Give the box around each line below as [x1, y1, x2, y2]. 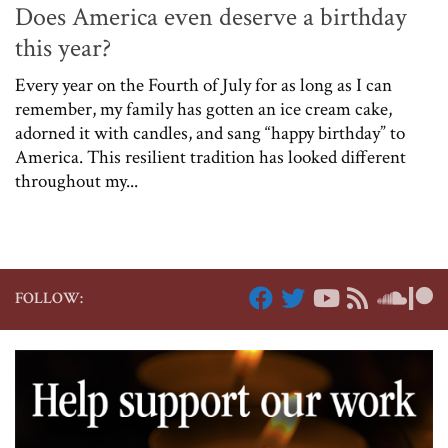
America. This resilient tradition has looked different [15, 145, 406, 171]
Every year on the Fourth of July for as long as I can [15, 73, 392, 99]
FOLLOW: [15, 288, 83, 310]
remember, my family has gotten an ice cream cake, [15, 97, 392, 123]
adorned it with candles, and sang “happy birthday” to [15, 121, 405, 147]
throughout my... [15, 169, 138, 195]
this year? [15, 31, 111, 66]
